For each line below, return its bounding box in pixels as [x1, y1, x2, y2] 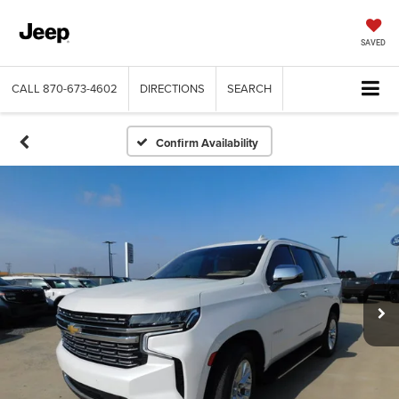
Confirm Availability [156, 134, 259, 152]
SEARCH [227, 80, 272, 97]
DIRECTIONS [140, 80, 205, 97]
